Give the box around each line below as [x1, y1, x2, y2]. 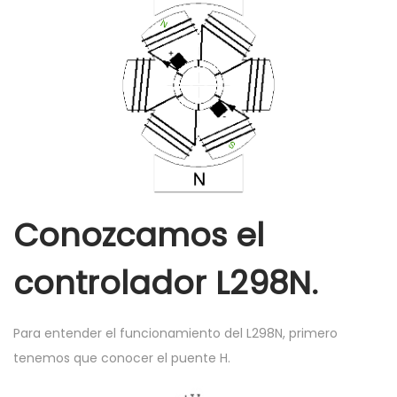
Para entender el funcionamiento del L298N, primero [13, 324, 338, 343]
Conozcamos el [13, 213, 264, 259]
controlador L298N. [13, 261, 318, 307]
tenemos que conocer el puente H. [13, 349, 230, 368]
